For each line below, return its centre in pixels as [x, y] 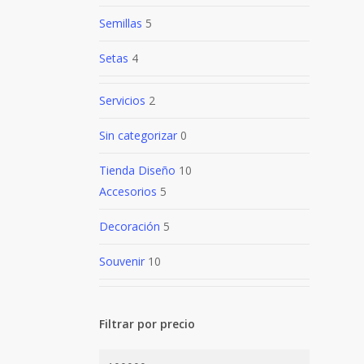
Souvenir [122, 261]
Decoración [130, 226]
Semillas [121, 23]
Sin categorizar [138, 135]
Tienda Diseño [137, 170]
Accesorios [128, 191]
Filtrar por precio [147, 324]
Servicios [122, 100]
